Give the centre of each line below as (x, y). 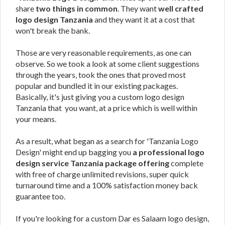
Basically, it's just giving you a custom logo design (100, 97)
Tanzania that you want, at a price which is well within (106, 108)
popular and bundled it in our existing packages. (97, 86)
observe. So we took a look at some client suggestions (107, 64)
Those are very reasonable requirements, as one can (103, 52)
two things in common (77, 8)
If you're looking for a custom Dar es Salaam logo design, (112, 218)
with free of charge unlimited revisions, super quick (102, 174)
